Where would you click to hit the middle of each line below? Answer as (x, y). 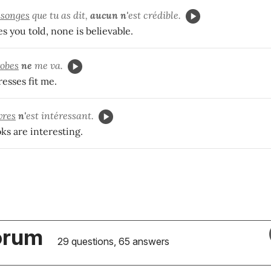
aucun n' (109, 15)
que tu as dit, (60, 15)
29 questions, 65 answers (112, 241)
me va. (47, 65)
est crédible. (155, 15)
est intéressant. (60, 115)
